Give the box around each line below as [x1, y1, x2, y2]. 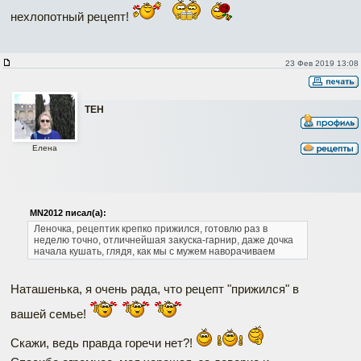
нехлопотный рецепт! [10, 9, 132, 23]
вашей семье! [10, 306, 89, 321]
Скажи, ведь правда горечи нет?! [10, 335, 196, 350]
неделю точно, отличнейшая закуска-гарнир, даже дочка [33, 234, 293, 246]
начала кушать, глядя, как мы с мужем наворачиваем [33, 245, 275, 257]
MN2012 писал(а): [29, 207, 106, 218]
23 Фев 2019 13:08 [284, 58, 359, 68]
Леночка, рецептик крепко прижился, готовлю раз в [33, 222, 268, 234]
